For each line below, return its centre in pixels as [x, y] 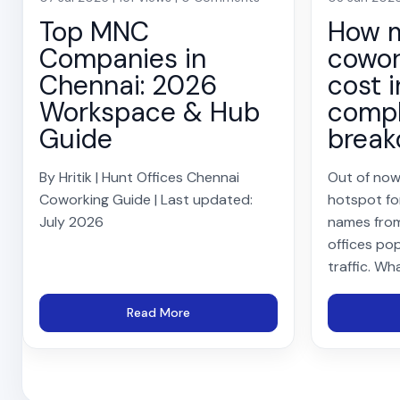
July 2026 [71, 221]
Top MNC [94, 31]
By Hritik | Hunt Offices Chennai [139, 177]
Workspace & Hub [150, 112]
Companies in [123, 58]
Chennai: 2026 [128, 85]
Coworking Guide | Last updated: [146, 199]
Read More [158, 312]
